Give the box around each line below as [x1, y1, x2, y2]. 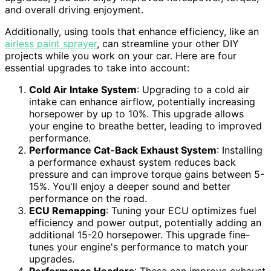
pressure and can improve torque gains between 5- [29, 168, 264, 181]
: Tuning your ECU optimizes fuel [106, 204, 256, 217]
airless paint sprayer [5, 38, 97, 50]
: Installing [217, 144, 263, 157]
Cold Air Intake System [29, 83, 137, 96]
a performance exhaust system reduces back [29, 156, 236, 169]
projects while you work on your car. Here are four [5, 50, 237, 62]
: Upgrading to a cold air [137, 83, 249, 96]
